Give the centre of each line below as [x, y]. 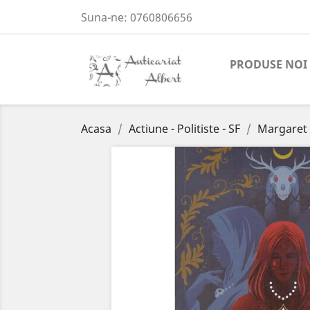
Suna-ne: [106, 17]
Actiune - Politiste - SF [184, 129]
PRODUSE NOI [268, 64]
